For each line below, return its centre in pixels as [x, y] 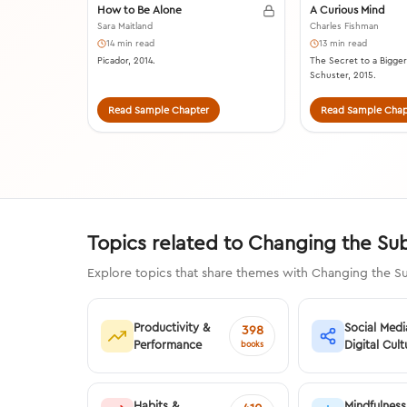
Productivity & [172, 327]
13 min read [342, 44]
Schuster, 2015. [342, 75]
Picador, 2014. [126, 61]
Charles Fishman [344, 26]
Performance [168, 344]
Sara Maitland [125, 26]
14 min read [130, 44]
